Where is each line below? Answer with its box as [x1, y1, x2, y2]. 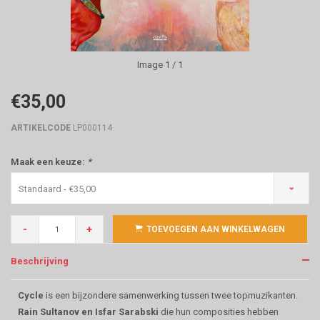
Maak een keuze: [11, 156, 87, 167]
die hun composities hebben [159, 306, 279, 317]
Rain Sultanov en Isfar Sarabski [18, 306, 159, 317]
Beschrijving [11, 256, 69, 266]
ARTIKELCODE [11, 123, 71, 133]
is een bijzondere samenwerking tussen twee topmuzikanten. [44, 290, 298, 301]
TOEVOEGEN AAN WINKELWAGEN [146, 224, 285, 234]
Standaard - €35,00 [19, 184, 96, 194]
